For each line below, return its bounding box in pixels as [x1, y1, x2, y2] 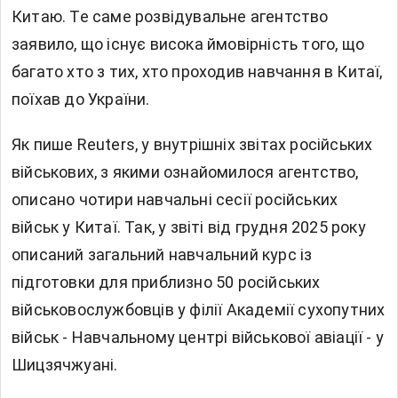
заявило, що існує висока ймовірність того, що [12, 34, 365, 53]
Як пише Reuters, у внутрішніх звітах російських [12, 134, 373, 154]
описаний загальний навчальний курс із [12, 244, 313, 264]
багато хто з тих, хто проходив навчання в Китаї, [12, 61, 383, 81]
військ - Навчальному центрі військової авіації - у [12, 327, 385, 346]
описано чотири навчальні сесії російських [12, 189, 338, 209]
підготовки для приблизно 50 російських [12, 272, 321, 291]
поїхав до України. [12, 89, 150, 108]
